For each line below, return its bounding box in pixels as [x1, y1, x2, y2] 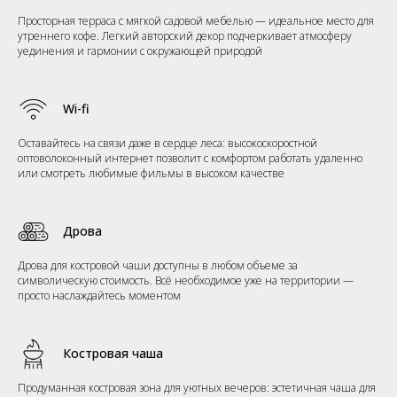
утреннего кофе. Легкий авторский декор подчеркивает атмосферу [18, 27, 352, 43]
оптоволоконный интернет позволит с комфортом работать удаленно [18, 150, 362, 166]
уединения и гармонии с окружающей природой [18, 43, 262, 58]
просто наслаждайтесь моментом [18, 287, 181, 303]
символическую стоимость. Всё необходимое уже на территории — [18, 272, 354, 288]
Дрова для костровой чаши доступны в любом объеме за [18, 257, 298, 273]
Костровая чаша [63, 344, 163, 362]
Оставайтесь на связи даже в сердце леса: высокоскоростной [18, 135, 317, 151]
